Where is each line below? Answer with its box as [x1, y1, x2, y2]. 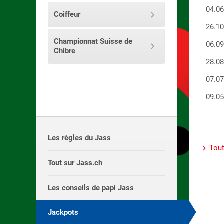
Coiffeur [53, 10, 80, 19]
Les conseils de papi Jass [48, 183, 134, 193]
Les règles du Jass [48, 133, 111, 143]
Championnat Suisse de [53, 37, 132, 46]
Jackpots [48, 208, 79, 217]
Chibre [53, 46, 75, 56]
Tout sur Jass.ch [48, 158, 103, 168]
